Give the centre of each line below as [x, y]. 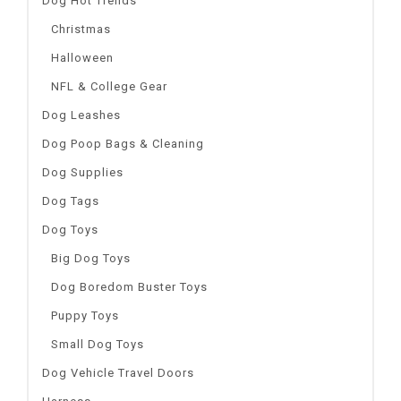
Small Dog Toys [98, 344]
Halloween [82, 57]
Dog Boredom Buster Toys [129, 286]
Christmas [81, 29]
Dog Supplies [83, 172]
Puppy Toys [85, 315]
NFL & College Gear [109, 86]
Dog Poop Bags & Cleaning [123, 143]
